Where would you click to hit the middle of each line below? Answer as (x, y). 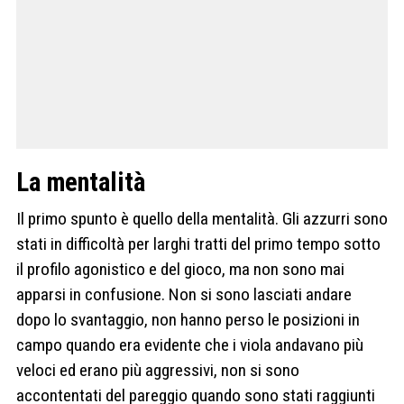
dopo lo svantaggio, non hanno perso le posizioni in (188, 320)
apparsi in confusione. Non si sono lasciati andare (184, 295)
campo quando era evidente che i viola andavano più (190, 345)
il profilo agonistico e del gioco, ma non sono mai (180, 270)
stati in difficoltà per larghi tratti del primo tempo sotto (198, 244)
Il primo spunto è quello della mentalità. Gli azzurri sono (202, 219)
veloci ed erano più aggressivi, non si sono (158, 371)
